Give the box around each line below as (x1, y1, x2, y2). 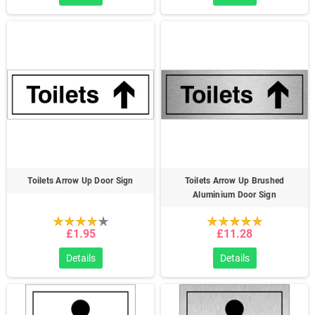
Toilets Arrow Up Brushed (184, 176, 285, 186)
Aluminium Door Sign (193, 190, 276, 200)
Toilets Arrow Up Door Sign (27, 176, 134, 186)
